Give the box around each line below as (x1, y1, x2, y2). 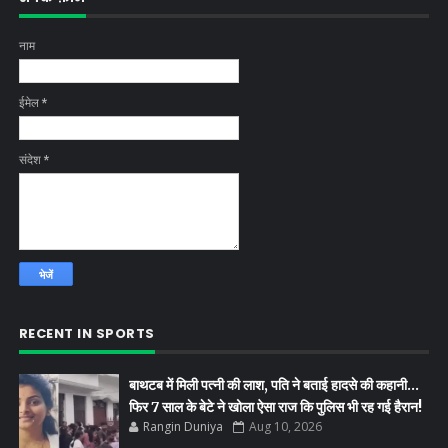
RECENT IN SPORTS (18, 324, 155, 344)
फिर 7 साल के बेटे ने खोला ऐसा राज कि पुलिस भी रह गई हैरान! (128, 398, 422, 417)
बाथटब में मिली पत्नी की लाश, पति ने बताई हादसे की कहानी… (128, 376, 419, 395)
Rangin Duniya (142, 418, 223, 436)
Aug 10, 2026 (248, 418, 322, 436)
